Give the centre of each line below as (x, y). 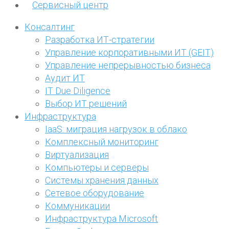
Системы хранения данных (102, 180)
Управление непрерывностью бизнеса (128, 65)
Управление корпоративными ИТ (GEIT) (129, 52)
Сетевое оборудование (95, 193)
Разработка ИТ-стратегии (100, 39)
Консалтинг (50, 27)
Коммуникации (77, 205)
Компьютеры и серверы (97, 167)
